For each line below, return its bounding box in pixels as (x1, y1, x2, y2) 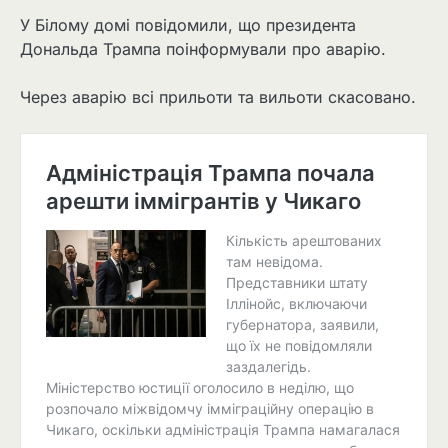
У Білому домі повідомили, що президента (20, 15, 356, 36)
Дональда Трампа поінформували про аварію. (20, 39, 386, 60)
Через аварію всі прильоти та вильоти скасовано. (20, 87, 416, 108)
